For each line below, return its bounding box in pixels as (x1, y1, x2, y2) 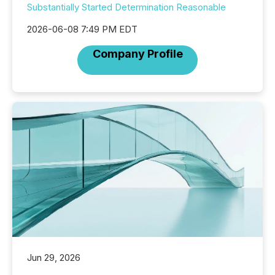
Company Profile (92, 47, 183, 60)
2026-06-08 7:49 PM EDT (27, 23, 137, 35)
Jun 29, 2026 (27, 251, 80, 263)
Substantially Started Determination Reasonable (27, 1, 226, 13)
